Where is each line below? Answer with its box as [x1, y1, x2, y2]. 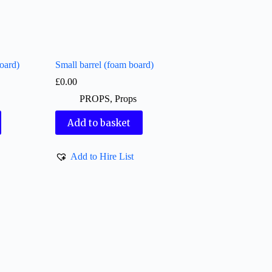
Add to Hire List [70, 151, 134, 161]
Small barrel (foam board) [55, 59, 154, 70]
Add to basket [67, 117, 131, 129]
